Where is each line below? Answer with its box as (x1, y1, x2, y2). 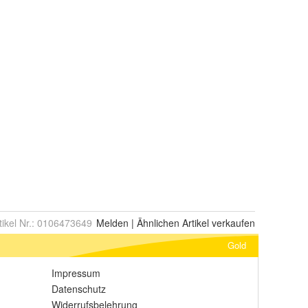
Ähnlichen (137, 216, 179, 230)
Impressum (52, 266, 100, 280)
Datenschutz (52, 282, 106, 296)
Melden (96, 216, 129, 230)
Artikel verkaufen (179, 216, 255, 230)
